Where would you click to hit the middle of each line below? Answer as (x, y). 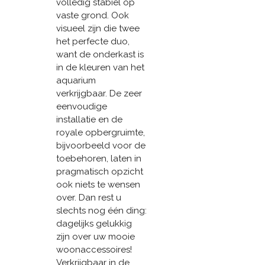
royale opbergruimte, (100, 132)
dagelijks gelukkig (94, 223)
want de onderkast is (100, 54)
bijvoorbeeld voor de (101, 145)
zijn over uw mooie (95, 236)
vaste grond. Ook (92, 15)
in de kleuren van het (100, 67)
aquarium (76, 80)
